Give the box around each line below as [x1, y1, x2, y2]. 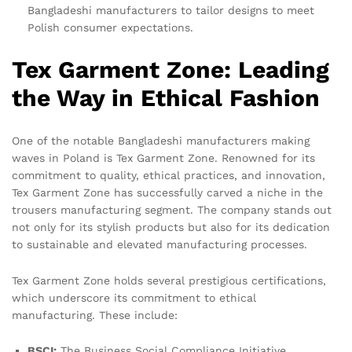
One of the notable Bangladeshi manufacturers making [12, 134, 310, 147]
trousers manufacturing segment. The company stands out [12, 203, 332, 216]
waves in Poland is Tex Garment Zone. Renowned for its [12, 151, 315, 164]
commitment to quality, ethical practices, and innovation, [12, 168, 325, 181]
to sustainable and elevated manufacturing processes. [12, 237, 307, 251]
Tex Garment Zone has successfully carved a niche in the [12, 185, 323, 199]
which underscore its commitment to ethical [12, 291, 256, 304]
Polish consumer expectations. [27, 20, 193, 34]
